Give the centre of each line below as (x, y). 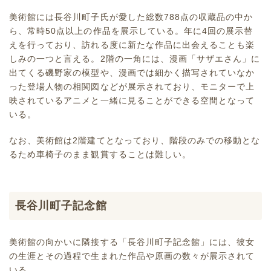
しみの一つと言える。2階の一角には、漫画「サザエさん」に (135, 59)
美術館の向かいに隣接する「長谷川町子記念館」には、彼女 (132, 242)
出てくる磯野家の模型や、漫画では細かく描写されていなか (132, 73)
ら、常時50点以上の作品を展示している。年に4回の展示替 (131, 31)
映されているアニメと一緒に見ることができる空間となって (132, 101)
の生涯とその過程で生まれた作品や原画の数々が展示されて (132, 256)
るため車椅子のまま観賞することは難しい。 (100, 155)
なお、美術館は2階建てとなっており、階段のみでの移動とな (135, 141)
